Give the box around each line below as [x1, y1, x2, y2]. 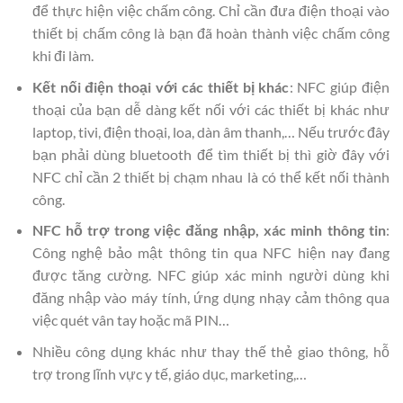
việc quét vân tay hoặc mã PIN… [31, 311, 229, 329]
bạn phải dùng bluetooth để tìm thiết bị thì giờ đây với [31, 145, 390, 163]
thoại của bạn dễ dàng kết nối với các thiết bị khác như [31, 100, 390, 118]
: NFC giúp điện [289, 77, 390, 95]
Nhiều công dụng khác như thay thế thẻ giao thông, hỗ [31, 342, 390, 360]
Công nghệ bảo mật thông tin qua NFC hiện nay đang [31, 244, 390, 262]
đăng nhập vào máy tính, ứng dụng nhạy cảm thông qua [31, 289, 390, 307]
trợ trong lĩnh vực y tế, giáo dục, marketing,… [31, 364, 307, 382]
